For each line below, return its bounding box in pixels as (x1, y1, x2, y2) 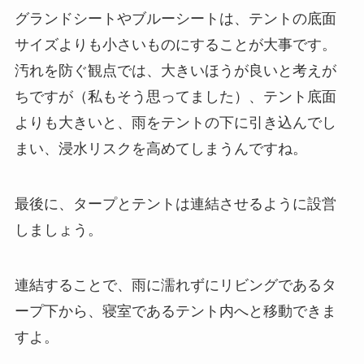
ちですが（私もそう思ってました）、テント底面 (14, 89, 336, 106)
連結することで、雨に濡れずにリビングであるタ (14, 276, 336, 293)
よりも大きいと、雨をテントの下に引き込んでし (14, 115, 336, 132)
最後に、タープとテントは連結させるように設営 (14, 195, 336, 212)
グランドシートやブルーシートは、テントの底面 (14, 11, 336, 28)
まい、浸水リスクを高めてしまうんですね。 (14, 141, 307, 158)
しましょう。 (14, 221, 102, 238)
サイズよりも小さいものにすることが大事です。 (14, 37, 336, 54)
